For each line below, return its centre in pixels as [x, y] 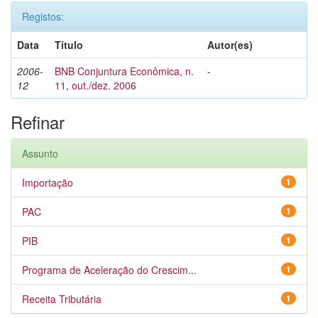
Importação [48, 182]
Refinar [38, 122]
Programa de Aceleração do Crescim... [109, 270]
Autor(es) [230, 45]
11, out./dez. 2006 [95, 85]
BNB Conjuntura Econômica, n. [124, 71]
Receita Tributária [62, 299]
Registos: [43, 16]
